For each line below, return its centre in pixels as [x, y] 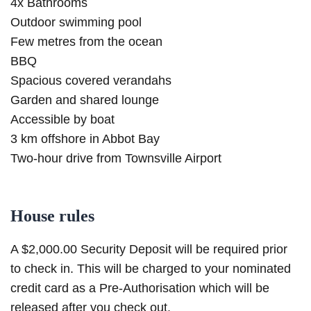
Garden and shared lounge [85, 100]
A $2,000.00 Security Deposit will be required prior [149, 250]
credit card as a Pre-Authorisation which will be [140, 288]
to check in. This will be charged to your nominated [151, 269]
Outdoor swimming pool [76, 23]
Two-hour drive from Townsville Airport [116, 159]
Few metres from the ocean [86, 42]
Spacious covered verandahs [91, 81]
